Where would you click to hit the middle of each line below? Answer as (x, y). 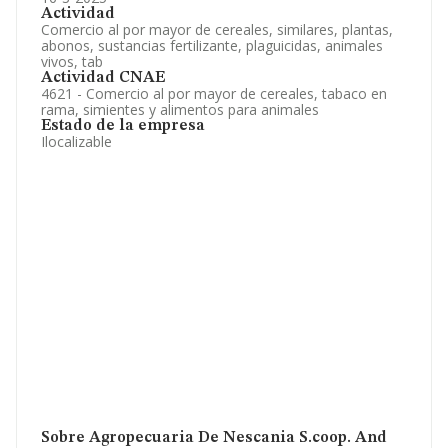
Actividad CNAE (103, 78)
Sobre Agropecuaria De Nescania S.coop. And (214, 438)
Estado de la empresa (123, 126)
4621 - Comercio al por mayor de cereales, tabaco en (214, 93)
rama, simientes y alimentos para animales (180, 109)
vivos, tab (72, 61)
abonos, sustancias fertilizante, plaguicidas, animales (212, 45)
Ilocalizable (76, 141)
